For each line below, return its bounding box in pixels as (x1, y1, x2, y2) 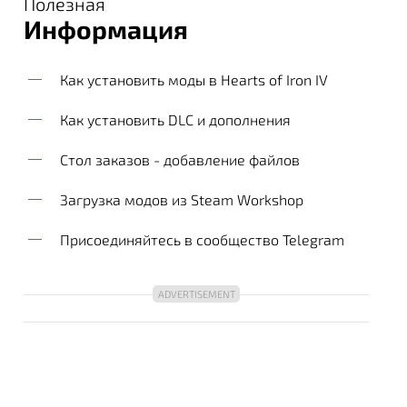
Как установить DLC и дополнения (60, 111, 291, 128)
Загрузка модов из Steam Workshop (60, 191, 303, 208)
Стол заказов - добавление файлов (60, 151, 300, 168)
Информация (24, 14, 188, 45)
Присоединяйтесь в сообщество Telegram (60, 231, 344, 248)
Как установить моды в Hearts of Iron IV (60, 71, 328, 88)
